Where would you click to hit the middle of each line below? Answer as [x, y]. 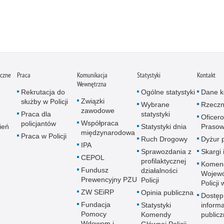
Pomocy [94, 214]
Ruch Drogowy [164, 139]
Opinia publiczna [167, 193]
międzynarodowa [108, 133]
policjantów [38, 124]
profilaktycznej [163, 161]
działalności [159, 171]
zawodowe [98, 111]
